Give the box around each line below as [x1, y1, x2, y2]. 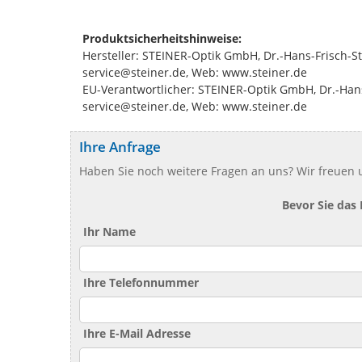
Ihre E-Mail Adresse [83, 325, 191, 341]
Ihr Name [83, 223, 136, 239]
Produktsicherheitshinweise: [82, 30, 242, 46]
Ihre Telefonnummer [83, 274, 199, 290]
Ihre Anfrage [79, 137, 161, 156]
